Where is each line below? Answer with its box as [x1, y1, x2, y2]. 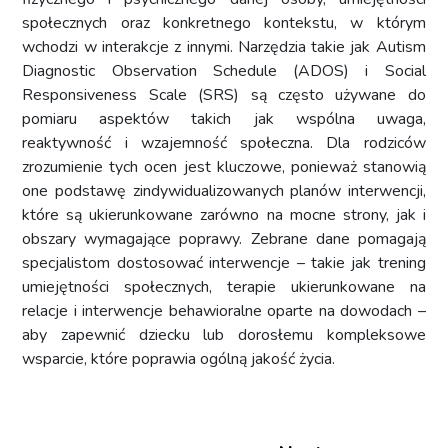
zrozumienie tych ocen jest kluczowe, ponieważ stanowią [22, 155, 426, 178]
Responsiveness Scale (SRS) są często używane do [22, 83, 426, 106]
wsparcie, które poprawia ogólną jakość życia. [22, 347, 336, 370]
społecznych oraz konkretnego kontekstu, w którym [22, 11, 426, 34]
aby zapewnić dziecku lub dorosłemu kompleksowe [22, 323, 426, 346]
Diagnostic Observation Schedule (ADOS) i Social [22, 59, 426, 82]
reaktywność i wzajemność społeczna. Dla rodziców [22, 131, 426, 154]
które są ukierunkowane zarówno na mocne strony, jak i [22, 203, 426, 226]
